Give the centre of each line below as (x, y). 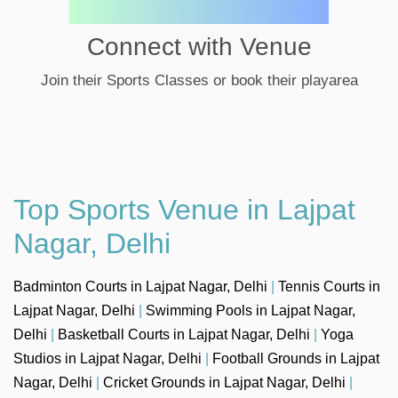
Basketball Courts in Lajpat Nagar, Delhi (184, 334)
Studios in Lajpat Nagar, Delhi (107, 358)
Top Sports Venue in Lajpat (184, 209)
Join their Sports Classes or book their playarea (199, 80)
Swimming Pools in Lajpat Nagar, (251, 310)
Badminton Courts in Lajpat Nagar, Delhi (140, 286)
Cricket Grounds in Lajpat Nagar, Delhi (224, 382)
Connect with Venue (199, 46)
